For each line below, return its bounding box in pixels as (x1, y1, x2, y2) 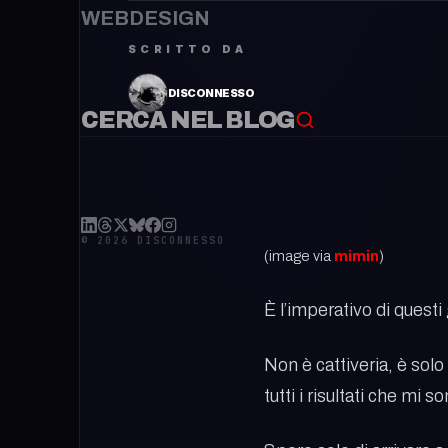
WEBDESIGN (81, 7, 210, 29)
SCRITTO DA (128, 42, 247, 56)
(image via (264, 248, 334, 264)
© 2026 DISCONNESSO (81, 234, 225, 247)
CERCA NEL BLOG (81, 107, 296, 133)
